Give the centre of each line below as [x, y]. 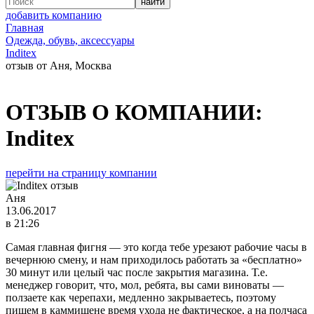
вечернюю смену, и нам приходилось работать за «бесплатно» [154, 259]
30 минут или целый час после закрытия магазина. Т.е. [137, 272]
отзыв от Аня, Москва [59, 66]
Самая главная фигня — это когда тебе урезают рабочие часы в [156, 247]
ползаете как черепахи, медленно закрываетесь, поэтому [141, 297]
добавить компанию [54, 15]
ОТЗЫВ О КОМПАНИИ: [134, 112]
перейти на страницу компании [81, 172]
